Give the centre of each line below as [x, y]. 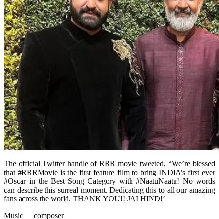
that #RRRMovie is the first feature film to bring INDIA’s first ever [109, 172]
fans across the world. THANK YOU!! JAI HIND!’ [85, 198]
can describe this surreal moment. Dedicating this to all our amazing [109, 190]
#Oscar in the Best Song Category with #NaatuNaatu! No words [109, 181]
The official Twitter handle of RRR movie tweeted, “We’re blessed [109, 163]
